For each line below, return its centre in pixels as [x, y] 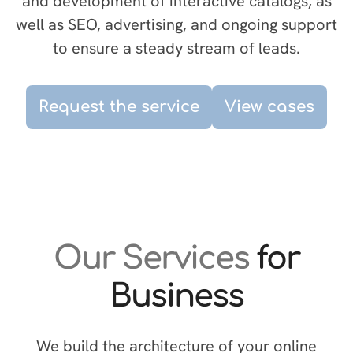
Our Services [155, 258]
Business [176, 296]
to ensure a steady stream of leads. [176, 48]
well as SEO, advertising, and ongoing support [176, 24]
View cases [269, 107]
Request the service [119, 107]
